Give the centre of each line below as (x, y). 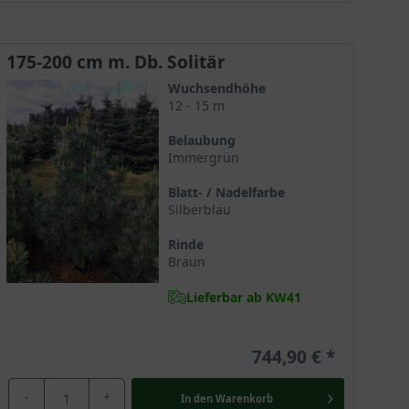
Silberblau (199, 210)
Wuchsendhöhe (216, 88)
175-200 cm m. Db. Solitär (116, 62)
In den (196, 398)
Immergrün (203, 157)
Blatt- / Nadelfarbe (226, 192)
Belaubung (201, 140)
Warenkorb (244, 398)
